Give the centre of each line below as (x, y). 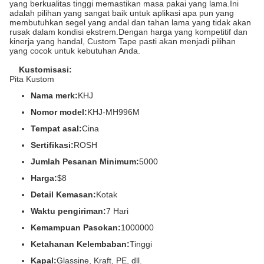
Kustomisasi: (45, 70)
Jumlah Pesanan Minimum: (85, 161)
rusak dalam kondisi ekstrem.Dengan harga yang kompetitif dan (128, 32)
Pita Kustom (32, 79)
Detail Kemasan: (63, 194)
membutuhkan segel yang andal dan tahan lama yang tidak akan (130, 22)
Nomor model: (59, 112)
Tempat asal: (56, 128)
